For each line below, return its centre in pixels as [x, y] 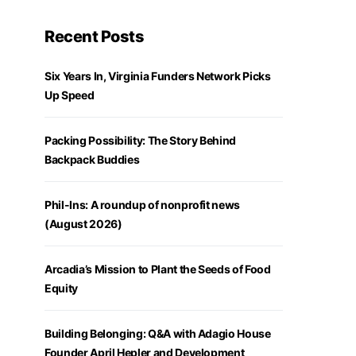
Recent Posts [94, 37]
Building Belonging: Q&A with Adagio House [158, 333]
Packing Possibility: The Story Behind [141, 140]
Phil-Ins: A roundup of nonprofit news [143, 205]
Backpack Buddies [92, 159]
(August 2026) [85, 224]
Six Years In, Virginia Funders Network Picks [158, 76]
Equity [61, 288]
